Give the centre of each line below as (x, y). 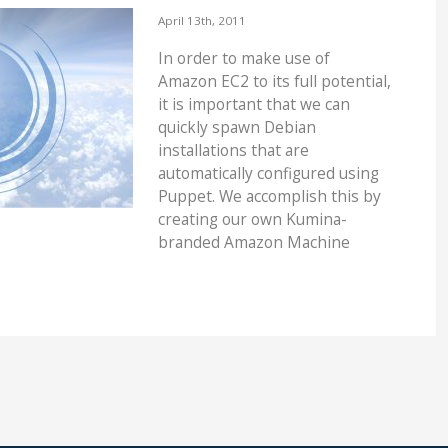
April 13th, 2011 (201, 21)
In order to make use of (243, 57)
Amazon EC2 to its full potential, (274, 80)
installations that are (233, 149)
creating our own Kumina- (252, 218)
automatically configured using (268, 172)
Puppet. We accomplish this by (269, 195)
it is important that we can (253, 103)
